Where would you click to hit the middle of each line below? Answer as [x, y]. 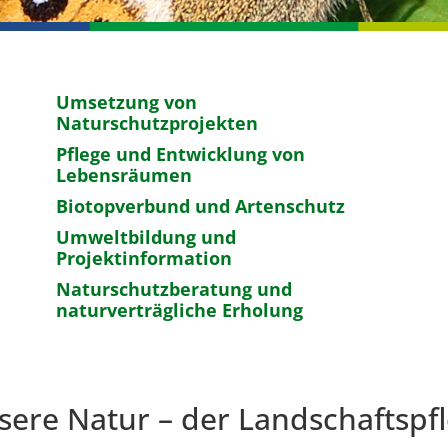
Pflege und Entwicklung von [180, 154]
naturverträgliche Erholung [179, 310]
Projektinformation [143, 258]
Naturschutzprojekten [156, 123]
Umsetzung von [126, 102]
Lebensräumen [123, 175]
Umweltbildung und [145, 237]
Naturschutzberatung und [173, 289]
